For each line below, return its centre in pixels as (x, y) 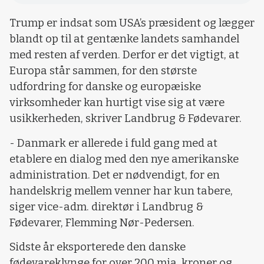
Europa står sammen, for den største (103, 71)
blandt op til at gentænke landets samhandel (124, 39)
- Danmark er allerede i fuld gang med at (113, 143)
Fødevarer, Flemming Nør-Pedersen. (102, 222)
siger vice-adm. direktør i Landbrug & (106, 207)
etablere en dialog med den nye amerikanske (124, 159)
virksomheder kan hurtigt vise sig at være (117, 103)
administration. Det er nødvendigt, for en (115, 175)
